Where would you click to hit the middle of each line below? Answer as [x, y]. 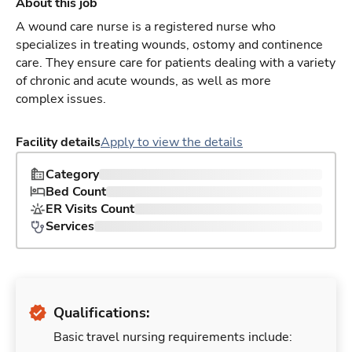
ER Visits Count [90, 209]
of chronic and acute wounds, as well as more [143, 81]
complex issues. [61, 99]
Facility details [58, 143]
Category [72, 175]
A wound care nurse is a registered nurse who [146, 27]
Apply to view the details [172, 143]
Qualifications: [101, 313]
